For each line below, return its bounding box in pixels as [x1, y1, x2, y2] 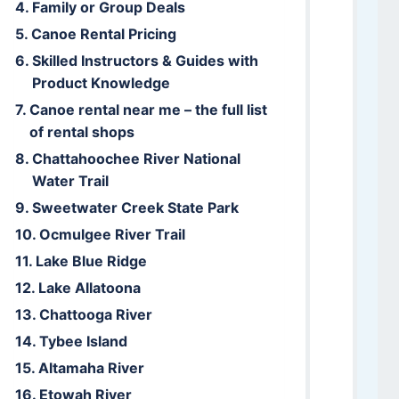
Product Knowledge [31, 73, 170, 92]
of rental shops [28, 122, 134, 141]
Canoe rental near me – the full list [28, 100, 267, 118]
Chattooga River [38, 305, 152, 323]
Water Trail [31, 171, 109, 190]
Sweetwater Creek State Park [31, 198, 239, 216]
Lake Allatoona [37, 278, 141, 297]
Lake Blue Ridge [35, 251, 147, 270]
